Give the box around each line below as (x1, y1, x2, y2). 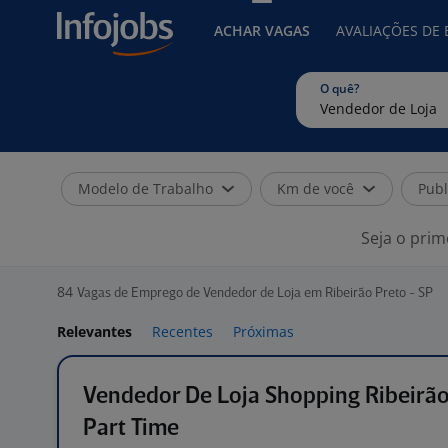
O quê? (320, 80, 359, 97)
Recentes (152, 322, 213, 341)
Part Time (83, 417, 179, 440)
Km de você (277, 179, 354, 198)
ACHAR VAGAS (214, 21, 310, 40)
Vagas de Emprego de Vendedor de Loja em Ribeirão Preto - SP (77, 287, 433, 300)
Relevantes (57, 322, 132, 341)
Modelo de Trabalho (78, 179, 213, 198)
